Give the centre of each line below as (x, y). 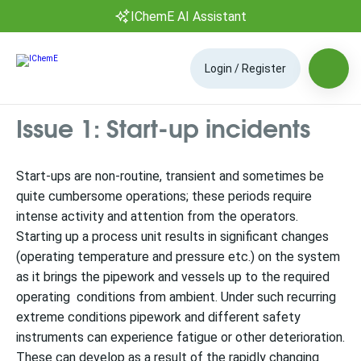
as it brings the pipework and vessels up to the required (173, 277)
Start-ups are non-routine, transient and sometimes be (170, 176)
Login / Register (245, 68)
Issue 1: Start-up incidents (163, 127)
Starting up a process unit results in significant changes (172, 237)
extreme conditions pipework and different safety (158, 317)
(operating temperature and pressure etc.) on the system (178, 257)
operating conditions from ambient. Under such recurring (176, 297)
